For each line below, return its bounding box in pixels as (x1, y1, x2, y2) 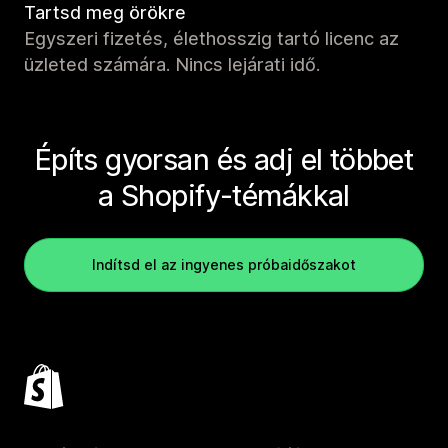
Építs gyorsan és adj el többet (34, 141, 414, 177)
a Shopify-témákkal (98, 177, 350, 213)
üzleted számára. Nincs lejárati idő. (24, 53, 320, 75)
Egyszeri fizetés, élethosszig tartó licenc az (24, 27, 399, 49)
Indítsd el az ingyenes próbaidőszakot (92, 255, 356, 273)
